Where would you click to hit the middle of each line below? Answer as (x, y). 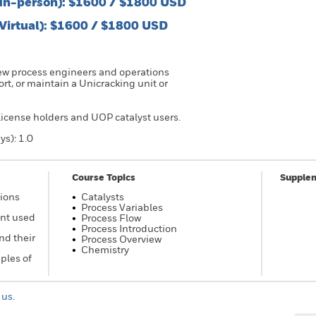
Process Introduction (129, 228)
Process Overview (121, 239)
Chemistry (105, 249)
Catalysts (103, 196)
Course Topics (104, 177)
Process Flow (111, 218)
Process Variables (122, 207)
